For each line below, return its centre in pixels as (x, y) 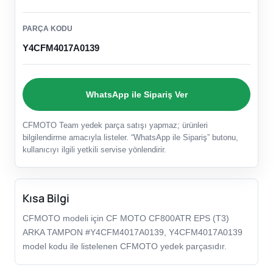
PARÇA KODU (48, 29)
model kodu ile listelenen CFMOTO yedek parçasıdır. (125, 246)
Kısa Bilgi (46, 198)
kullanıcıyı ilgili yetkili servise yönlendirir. (94, 150)
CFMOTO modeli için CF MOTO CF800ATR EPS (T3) (126, 218)
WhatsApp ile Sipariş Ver (136, 94)
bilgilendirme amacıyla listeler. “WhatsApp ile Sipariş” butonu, (130, 138)
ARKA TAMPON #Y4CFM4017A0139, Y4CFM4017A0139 (133, 232)
